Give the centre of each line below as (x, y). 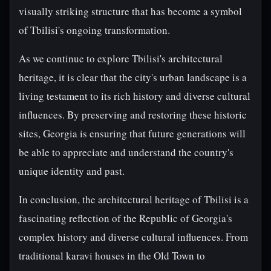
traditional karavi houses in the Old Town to (112, 256)
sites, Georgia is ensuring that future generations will (132, 133)
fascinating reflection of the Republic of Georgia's (126, 218)
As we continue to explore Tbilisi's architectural (121, 58)
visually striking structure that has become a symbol (130, 11)
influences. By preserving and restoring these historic (133, 115)
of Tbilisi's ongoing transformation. (94, 30)
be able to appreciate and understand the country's (126, 152)
